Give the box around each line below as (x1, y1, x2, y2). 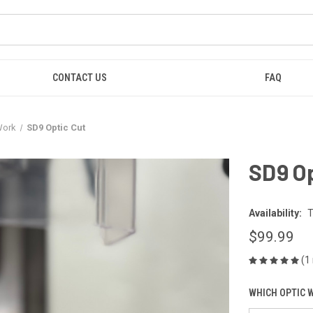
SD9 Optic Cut (27, 122, 86, 133)
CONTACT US (52, 72, 108, 83)
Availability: (249, 207, 302, 219)
